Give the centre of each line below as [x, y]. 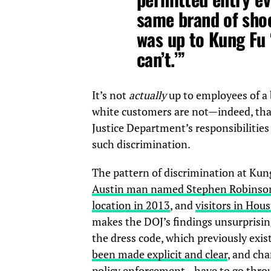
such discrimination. [142, 144]
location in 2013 [131, 205]
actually [148, 95]
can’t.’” [161, 59]
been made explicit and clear [160, 254]
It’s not [110, 95]
